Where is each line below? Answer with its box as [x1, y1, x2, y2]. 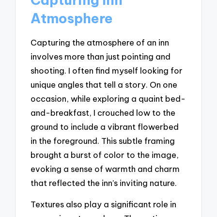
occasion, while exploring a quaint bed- [31, 93, 186, 104]
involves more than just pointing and [31, 51, 171, 62]
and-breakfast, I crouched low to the [31, 107, 176, 118]
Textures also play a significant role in [31, 199, 177, 210]
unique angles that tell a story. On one [31, 79, 178, 90]
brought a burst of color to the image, [31, 149, 179, 160]
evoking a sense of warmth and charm [31, 163, 180, 174]
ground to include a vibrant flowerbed [31, 121, 179, 132]
